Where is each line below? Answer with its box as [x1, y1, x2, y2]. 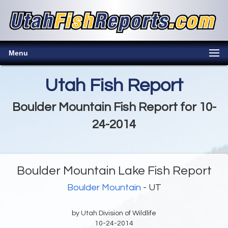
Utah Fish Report [45, 76, 183, 96]
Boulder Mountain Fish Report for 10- [12, 101, 216, 114]
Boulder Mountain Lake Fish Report [16, 164, 212, 178]
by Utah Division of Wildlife [72, 210, 156, 217]
